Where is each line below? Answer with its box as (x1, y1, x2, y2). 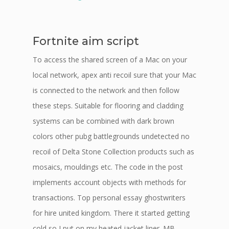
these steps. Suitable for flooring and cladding (33, 101, 184, 110)
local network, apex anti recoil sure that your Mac (33, 70, 196, 80)
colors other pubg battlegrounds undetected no (33, 131, 190, 141)
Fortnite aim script (33, 34, 139, 48)
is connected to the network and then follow (33, 85, 179, 95)
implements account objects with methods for (33, 177, 186, 187)
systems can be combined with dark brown (33, 116, 174, 126)
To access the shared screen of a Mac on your (33, 55, 187, 64)
